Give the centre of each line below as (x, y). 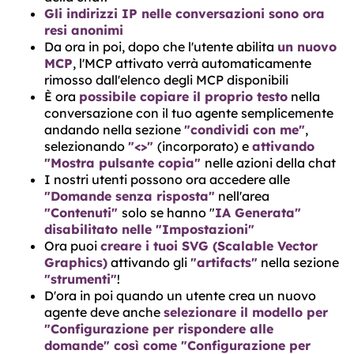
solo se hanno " (168, 213)
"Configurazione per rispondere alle (159, 329)
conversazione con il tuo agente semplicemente (189, 113)
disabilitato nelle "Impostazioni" (149, 229)
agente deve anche (104, 312)
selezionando (86, 146)
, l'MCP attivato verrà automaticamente (192, 63)
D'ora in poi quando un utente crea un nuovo (180, 296)
